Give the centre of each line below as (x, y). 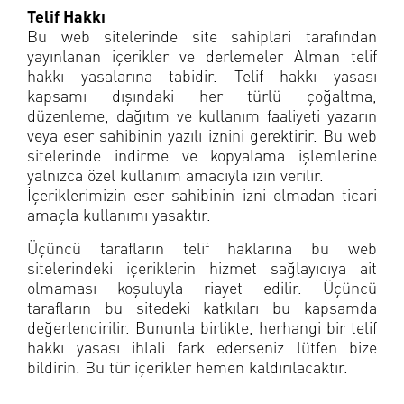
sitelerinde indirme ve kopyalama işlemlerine (202, 154)
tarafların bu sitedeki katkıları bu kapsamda (202, 307)
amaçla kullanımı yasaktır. (119, 214)
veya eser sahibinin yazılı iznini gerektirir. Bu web (202, 134)
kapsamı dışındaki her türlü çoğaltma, (202, 95)
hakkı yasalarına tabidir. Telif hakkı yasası (202, 75)
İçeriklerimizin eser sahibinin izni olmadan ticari (202, 194)
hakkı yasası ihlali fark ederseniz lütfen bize (202, 346)
